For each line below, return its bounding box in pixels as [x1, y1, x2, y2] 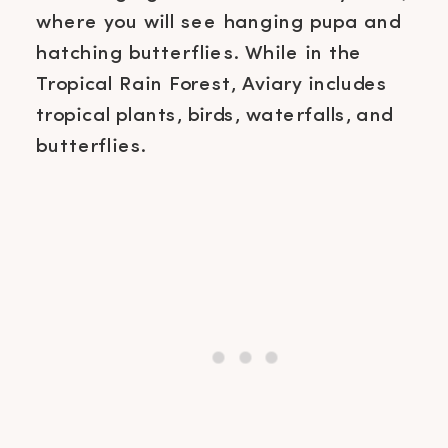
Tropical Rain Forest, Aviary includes [36, 73, 388, 95]
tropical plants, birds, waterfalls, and [36, 104, 393, 126]
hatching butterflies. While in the [36, 42, 363, 64]
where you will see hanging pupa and [36, 12, 401, 34]
